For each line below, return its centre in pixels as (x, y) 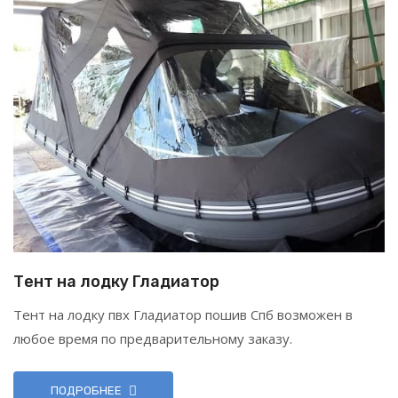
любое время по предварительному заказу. (153, 339)
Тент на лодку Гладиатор (116, 282)
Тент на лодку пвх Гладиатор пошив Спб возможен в (183, 315)
